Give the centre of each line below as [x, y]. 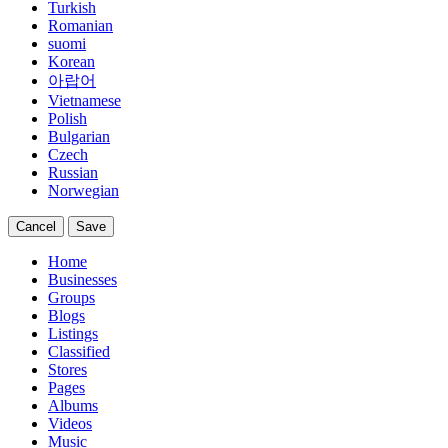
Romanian [80, 25]
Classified [79, 351]
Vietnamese [84, 100]
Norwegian [83, 190]
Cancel [36, 226]
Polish [67, 118]
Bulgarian [79, 136]
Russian [73, 172]
